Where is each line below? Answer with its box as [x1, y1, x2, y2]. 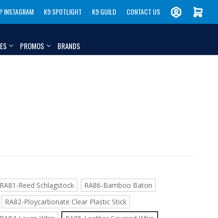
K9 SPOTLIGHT [44, 6, 82, 17]
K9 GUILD [92, 6, 116, 17]
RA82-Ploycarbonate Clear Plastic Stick [4, 197, 127, 207]
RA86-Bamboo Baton [84, 181, 152, 190]
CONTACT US [127, 6, 160, 17]
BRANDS [57, 40, 81, 51]
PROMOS [20, 40, 45, 51]
